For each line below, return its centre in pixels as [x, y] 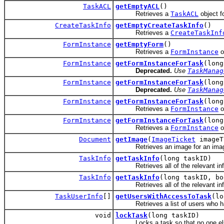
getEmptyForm [139, 44]
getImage [131, 139]
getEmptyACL [137, 6]
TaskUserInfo [79, 196]
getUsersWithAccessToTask [163, 196]
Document [95, 139]
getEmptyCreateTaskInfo [159, 25]
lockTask [131, 215]
